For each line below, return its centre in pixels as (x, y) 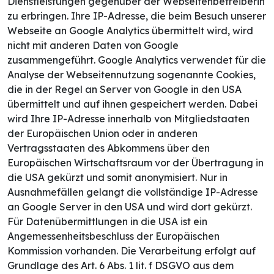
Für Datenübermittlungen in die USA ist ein (107, 222)
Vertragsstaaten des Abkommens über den (109, 148)
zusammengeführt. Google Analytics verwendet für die (137, 60)
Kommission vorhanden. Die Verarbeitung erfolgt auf (131, 251)
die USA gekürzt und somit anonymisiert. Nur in (117, 178)
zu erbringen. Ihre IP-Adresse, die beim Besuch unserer (137, 16)
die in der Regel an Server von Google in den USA (124, 90)
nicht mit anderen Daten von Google (93, 46)
